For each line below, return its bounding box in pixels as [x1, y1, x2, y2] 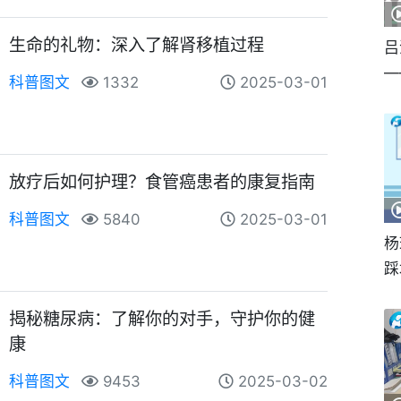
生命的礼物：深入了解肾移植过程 [9, 33, 265, 55]
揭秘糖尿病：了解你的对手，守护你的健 [9, 307, 316, 329]
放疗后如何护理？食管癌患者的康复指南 [9, 170, 316, 192]
